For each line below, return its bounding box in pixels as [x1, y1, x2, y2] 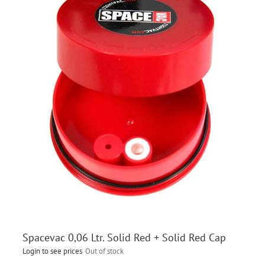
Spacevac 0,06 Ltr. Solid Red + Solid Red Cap [22, 230, 226, 244]
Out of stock [85, 245, 124, 256]
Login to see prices [22, 245, 82, 256]
